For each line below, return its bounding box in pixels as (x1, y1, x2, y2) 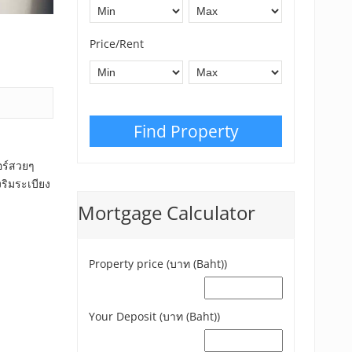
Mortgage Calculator (78, 200, 255, 225)
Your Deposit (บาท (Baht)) (88, 309, 220, 324)
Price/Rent (90, 36, 144, 51)
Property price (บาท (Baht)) (88, 256, 227, 271)
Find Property (133, 120, 239, 142)
